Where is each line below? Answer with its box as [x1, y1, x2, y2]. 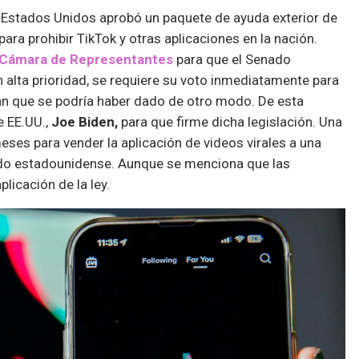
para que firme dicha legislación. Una [118, 113, 342, 130]
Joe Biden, [51, 113, 118, 130]
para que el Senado [173, 50, 291, 67]
